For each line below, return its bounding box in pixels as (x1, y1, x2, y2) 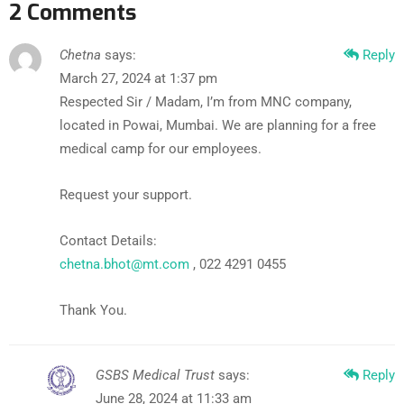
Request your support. (60, 186, 192, 203)
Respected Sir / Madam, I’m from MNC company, (60, 93, 352, 110)
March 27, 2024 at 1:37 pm (60, 69, 217, 87)
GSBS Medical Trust (96, 366, 215, 383)
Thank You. (60, 301, 127, 318)
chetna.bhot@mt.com (60, 255, 189, 272)
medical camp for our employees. (60, 140, 262, 157)
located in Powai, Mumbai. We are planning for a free (60, 116, 376, 133)
